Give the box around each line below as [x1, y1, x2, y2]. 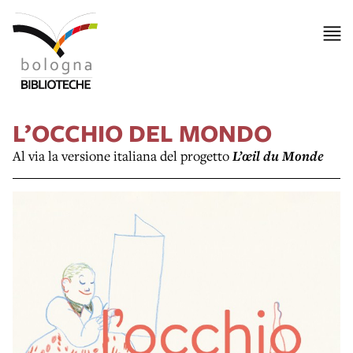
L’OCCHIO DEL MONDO [13, 116, 272, 149]
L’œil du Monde [232, 146, 324, 165]
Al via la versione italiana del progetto [13, 146, 232, 165]
